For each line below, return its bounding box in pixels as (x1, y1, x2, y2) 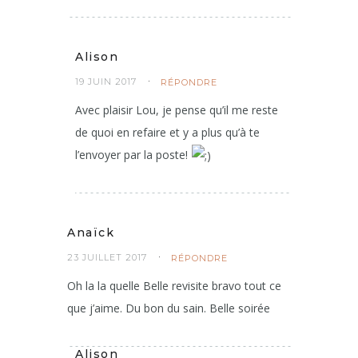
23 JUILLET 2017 (67, 251, 147, 263)
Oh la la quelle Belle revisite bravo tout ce (67, 277, 281, 293)
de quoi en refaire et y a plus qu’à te (75, 124, 260, 140)
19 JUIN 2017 (75, 75, 137, 87)
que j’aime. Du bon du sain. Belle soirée (67, 300, 270, 316)
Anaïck (67, 225, 114, 240)
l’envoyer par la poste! (75, 146, 191, 162)
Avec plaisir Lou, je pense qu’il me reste (75, 101, 278, 117)
